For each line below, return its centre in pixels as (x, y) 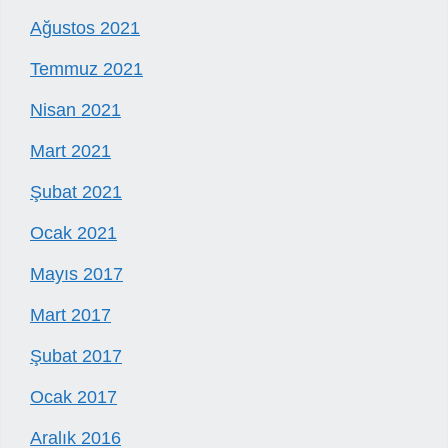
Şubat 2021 (76, 192)
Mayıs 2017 (76, 274)
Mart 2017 (70, 315)
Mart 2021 (70, 151)
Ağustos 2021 (85, 28)
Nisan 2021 (75, 110)
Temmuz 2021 (86, 69)
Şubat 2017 (76, 356)
